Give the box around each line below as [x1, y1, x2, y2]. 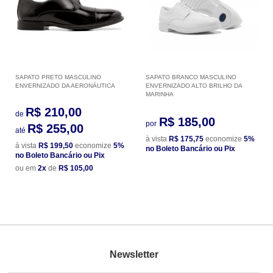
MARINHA [146, 90, 174, 97]
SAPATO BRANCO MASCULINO [146, 73, 236, 80]
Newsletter [109, 249, 158, 260]
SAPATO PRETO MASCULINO [15, 73, 101, 80]
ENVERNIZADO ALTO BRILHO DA [146, 82, 242, 89]
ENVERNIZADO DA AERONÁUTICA [15, 82, 115, 89]
